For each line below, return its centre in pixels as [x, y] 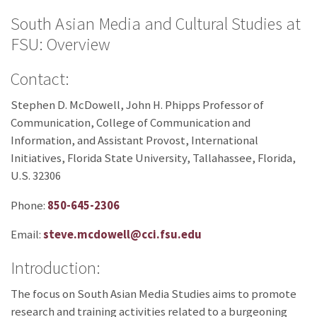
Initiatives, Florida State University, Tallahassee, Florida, [153, 158]
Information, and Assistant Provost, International [134, 140]
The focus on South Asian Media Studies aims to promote [154, 294]
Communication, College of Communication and [131, 122]
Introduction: [56, 268]
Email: [27, 235]
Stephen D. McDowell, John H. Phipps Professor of [137, 105]
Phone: [29, 205]
